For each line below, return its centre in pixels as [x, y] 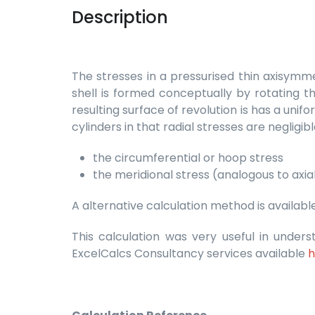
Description [120, 17]
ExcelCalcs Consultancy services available [190, 253]
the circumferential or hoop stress [188, 158]
